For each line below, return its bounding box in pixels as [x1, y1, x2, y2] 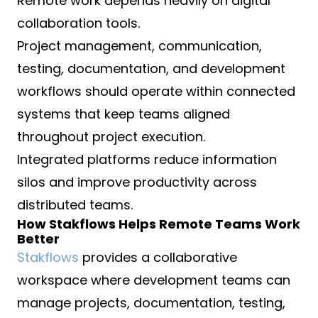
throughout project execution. [17, 128, 205, 146]
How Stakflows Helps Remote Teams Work [17, 215, 300, 234]
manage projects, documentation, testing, [17, 294, 285, 312]
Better [17, 230, 60, 248]
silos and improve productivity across [17, 173, 257, 192]
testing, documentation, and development [17, 60, 285, 78]
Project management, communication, [17, 37, 262, 55]
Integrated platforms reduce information [17, 150, 277, 169]
